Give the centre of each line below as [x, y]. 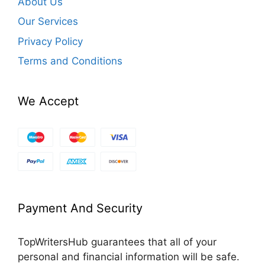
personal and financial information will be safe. [129, 257]
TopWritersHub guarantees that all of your [117, 242]
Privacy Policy [50, 41]
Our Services [48, 22]
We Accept [48, 101]
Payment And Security [80, 209]
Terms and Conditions [70, 61]
